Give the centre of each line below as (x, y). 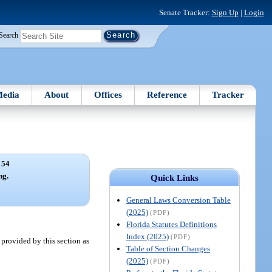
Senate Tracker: (185, 12)
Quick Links (174, 178)
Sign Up (225, 12)
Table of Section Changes (168, 248)
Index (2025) (147, 236)
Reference (167, 94)
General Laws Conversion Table (178, 200)
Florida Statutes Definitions (171, 224)
